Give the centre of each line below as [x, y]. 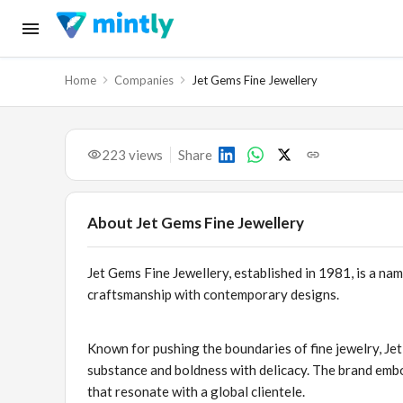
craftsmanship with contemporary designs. [215, 294]
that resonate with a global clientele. [196, 391]
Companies [144, 80]
